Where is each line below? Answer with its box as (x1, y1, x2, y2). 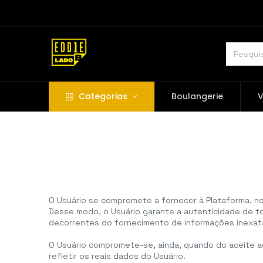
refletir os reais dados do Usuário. (48, 251, 186, 262)
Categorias (79, 90, 128, 103)
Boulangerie (171, 90, 224, 103)
